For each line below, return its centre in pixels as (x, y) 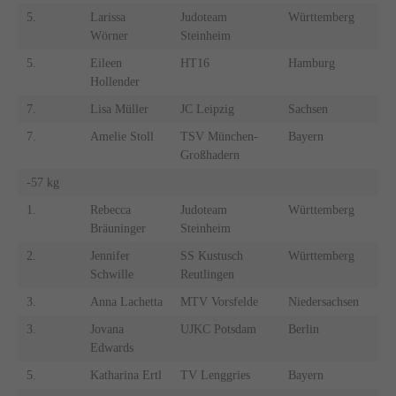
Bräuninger (118, 229)
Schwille (111, 275)
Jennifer (110, 256)
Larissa (107, 18)
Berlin (303, 330)
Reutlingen (207, 275)
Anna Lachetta (126, 302)
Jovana (107, 330)
